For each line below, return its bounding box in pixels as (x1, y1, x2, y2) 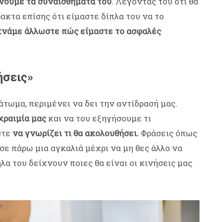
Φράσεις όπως (139, 127, 197, 139)
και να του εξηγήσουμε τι (46, 112, 151, 124)
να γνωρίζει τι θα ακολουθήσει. (12, 127, 139, 139)
